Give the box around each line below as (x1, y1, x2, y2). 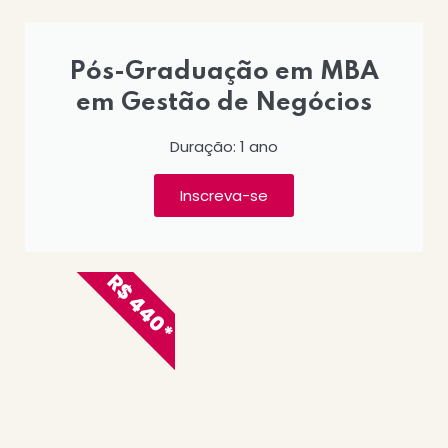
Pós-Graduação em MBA (69, 59, 379, 86)
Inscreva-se (180, 185, 268, 207)
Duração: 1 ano (170, 136, 278, 158)
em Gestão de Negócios (76, 90, 372, 117)
